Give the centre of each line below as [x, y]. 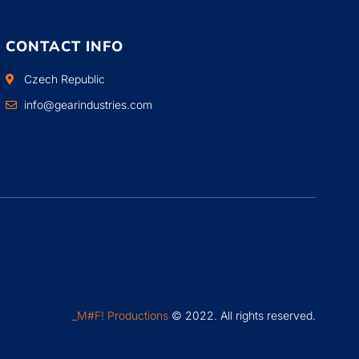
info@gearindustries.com [88, 105]
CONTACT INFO [65, 46]
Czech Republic [64, 79]
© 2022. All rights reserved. [242, 315]
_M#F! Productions [120, 315]
